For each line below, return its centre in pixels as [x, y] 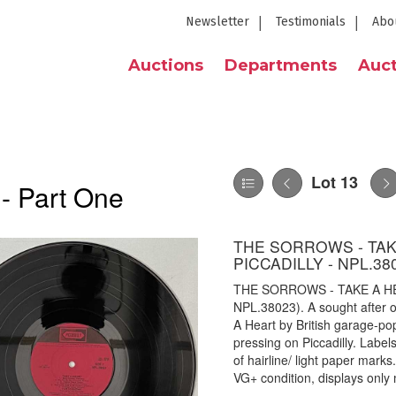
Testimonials [311, 22]
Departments [281, 65]
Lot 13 [335, 182]
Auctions [166, 65]
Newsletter [217, 22]
